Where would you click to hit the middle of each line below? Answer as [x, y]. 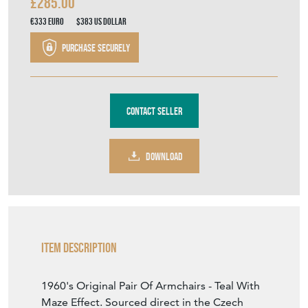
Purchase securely [95, 47]
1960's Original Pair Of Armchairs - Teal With [151, 286]
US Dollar [110, 22]
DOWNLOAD [164, 156]
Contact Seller [154, 111]
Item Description [79, 248]
